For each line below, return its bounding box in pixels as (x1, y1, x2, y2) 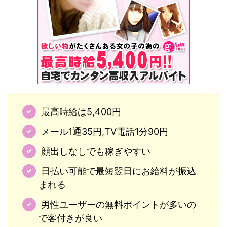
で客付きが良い (39, 213, 102, 223)
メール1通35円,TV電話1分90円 (41, 126, 168, 137)
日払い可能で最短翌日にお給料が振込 (41, 166, 196, 176)
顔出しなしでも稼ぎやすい (41, 146, 150, 157)
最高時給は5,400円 (41, 106, 121, 117)
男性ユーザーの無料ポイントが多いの (41, 199, 196, 210)
